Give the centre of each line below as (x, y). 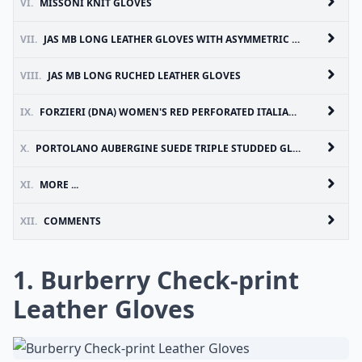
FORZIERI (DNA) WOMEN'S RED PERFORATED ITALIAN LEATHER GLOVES (164, 112)
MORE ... (59, 185)
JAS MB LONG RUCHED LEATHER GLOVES (144, 76)
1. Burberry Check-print (156, 280)
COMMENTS (72, 221)
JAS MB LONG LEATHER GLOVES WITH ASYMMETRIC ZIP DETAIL (168, 39)
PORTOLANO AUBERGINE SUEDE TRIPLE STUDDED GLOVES (164, 148)
